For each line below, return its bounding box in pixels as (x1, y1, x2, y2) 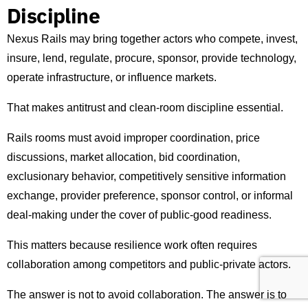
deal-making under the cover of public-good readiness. (7, 209, 272, 221)
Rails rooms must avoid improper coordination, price (7, 132, 260, 144)
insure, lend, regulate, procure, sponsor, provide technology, (7, 52, 296, 65)
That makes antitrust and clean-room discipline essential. (7, 102, 283, 114)
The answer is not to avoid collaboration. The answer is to (7, 289, 287, 301)
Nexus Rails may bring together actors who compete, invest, (7, 33, 298, 45)
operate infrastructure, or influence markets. (7, 71, 217, 84)
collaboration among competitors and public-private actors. (7, 258, 291, 271)
